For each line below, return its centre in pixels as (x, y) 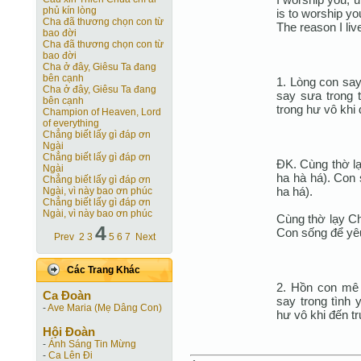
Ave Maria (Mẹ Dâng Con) (105, 308)
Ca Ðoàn (67, 295)
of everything (71, 123)
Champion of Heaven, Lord (102, 112)
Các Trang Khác (104, 270)
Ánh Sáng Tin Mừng (92, 344)
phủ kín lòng (70, 10)
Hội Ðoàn (69, 332)
